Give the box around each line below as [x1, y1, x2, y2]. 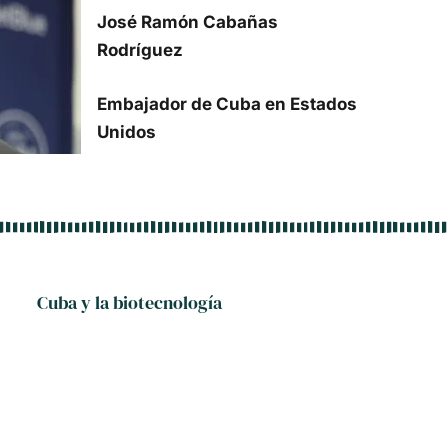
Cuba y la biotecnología [37, 290, 222, 315]
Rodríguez [97, 40, 183, 60]
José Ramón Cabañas [97, 12, 278, 32]
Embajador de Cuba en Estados [97, 93, 357, 114]
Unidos [97, 121, 156, 142]
